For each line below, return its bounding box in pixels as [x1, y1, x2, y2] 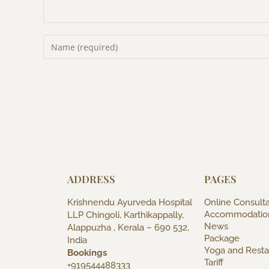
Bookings [67, 247, 107, 259]
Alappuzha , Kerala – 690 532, [67, 222, 189, 234]
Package [204, 233, 240, 244]
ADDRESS [67, 172, 115, 186]
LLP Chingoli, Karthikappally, [67, 210, 184, 221]
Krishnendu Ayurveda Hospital [67, 197, 192, 208]
